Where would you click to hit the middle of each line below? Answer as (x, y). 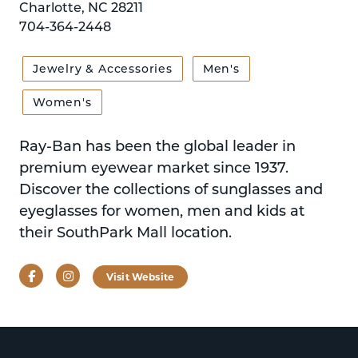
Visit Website (141, 277)
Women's (62, 102)
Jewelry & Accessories (103, 68)
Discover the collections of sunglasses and (171, 189)
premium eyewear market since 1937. (154, 167)
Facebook (63, 274)
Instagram (103, 274)
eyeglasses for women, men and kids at (162, 210)
